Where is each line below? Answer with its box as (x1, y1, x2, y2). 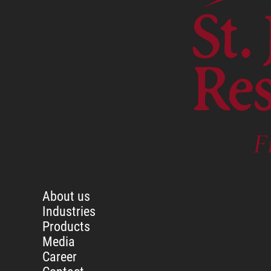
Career (42, 249, 77, 265)
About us (42, 189, 90, 204)
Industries (42, 204, 96, 220)
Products (42, 219, 90, 235)
